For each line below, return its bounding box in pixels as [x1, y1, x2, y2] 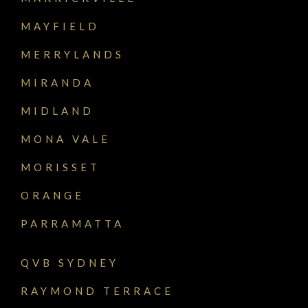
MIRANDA [21, 76, 94, 89]
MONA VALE [21, 132, 111, 145]
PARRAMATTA [21, 217, 124, 230]
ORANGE [21, 188, 85, 201]
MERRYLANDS [21, 47, 124, 60]
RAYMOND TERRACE [21, 284, 174, 297]
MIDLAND [21, 104, 94, 117]
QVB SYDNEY [21, 256, 119, 269]
